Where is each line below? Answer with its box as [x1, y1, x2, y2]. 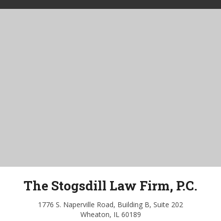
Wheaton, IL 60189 [80, 209, 141, 219]
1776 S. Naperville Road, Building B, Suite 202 [38, 199, 183, 209]
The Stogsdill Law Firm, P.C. [24, 177, 197, 194]
